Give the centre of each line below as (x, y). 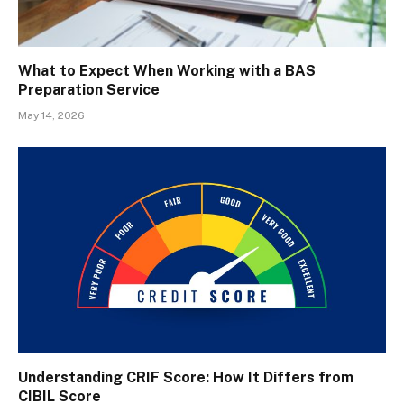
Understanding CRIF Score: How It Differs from (186, 378)
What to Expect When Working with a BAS (167, 70)
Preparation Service (89, 89)
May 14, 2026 (51, 115)
